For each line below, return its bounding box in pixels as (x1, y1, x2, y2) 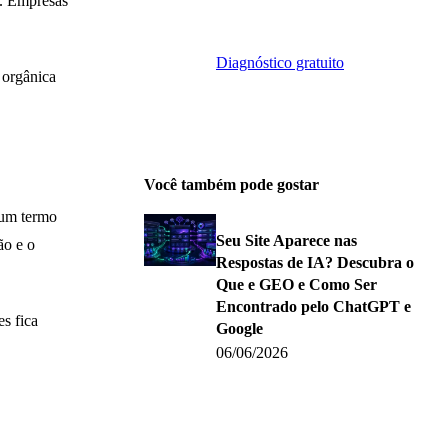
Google (216, 319, 263, 337)
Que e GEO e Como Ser (216, 275, 377, 293)
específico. (246, 12, 314, 30)
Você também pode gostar (144, 175, 319, 193)
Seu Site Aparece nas (216, 231, 357, 249)
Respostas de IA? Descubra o (216, 253, 414, 271)
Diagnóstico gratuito (216, 53, 344, 71)
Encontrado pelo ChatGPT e (216, 297, 411, 315)
